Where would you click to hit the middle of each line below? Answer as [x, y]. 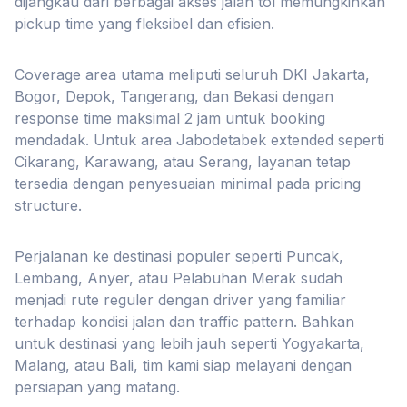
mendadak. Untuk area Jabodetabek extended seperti [199, 140]
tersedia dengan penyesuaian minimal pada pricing [188, 184]
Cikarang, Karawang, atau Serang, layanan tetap [183, 162]
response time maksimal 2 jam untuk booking [170, 118]
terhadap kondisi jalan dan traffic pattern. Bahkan [184, 322]
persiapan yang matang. [97, 387]
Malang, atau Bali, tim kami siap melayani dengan [183, 365]
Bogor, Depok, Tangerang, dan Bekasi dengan [174, 96]
